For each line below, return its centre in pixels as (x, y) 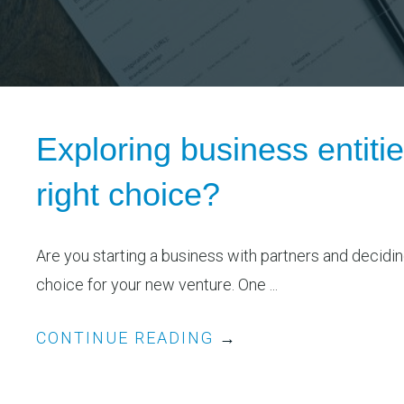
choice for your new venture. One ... (157, 285)
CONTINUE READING (128, 338)
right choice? (128, 195)
